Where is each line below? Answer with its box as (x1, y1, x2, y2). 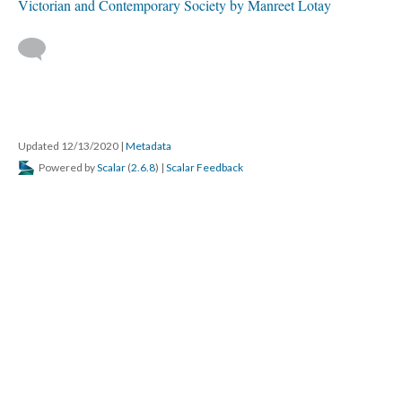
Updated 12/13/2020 (18, 139, 120, 153)
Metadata (126, 139, 171, 153)
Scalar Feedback (166, 161, 243, 174)
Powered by (37, 161, 97, 174)
